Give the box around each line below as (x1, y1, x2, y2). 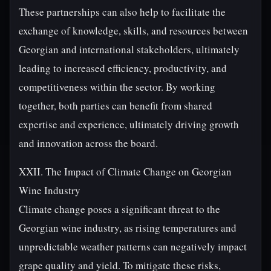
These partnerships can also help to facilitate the (19, 5, 226, 19)
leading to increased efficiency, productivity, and (19, 61, 227, 75)
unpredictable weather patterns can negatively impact (19, 240, 247, 253)
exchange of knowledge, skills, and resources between (19, 24, 248, 38)
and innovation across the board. (19, 136, 158, 150)
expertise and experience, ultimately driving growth (19, 117, 239, 131)
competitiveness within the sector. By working (19, 80, 215, 94)
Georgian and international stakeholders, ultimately (19, 42, 240, 56)
